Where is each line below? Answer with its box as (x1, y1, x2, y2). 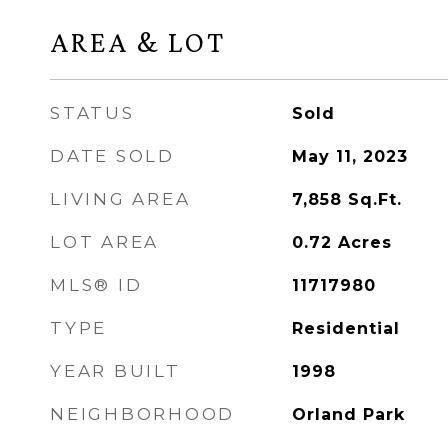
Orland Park (291, 405, 405, 424)
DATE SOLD (50, 146, 175, 166)
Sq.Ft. (347, 190, 402, 209)
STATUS (50, 103, 135, 123)
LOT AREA (50, 232, 159, 252)
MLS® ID (50, 275, 143, 295)
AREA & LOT (50, 26, 226, 58)
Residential (291, 319, 400, 338)
